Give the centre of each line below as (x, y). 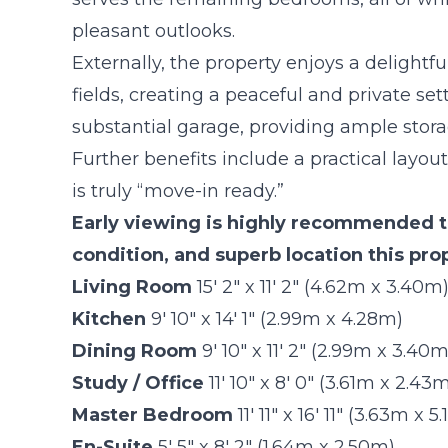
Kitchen (109, 318)
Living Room (132, 286)
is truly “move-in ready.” (178, 190)
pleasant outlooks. (153, 30)
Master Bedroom (152, 414)
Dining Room (134, 350)
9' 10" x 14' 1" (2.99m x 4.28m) (277, 318)
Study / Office (138, 382)
